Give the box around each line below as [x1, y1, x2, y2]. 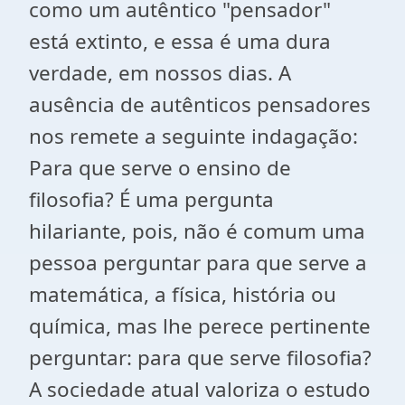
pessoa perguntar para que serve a [29, 249, 367, 277]
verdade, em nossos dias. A [29, 59, 291, 87]
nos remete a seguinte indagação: [29, 122, 358, 150]
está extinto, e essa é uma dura [29, 27, 331, 55]
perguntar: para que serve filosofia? [29, 344, 372, 372]
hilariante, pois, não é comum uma [29, 217, 365, 245]
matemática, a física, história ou [29, 280, 336, 308]
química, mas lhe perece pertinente [29, 312, 371, 340]
